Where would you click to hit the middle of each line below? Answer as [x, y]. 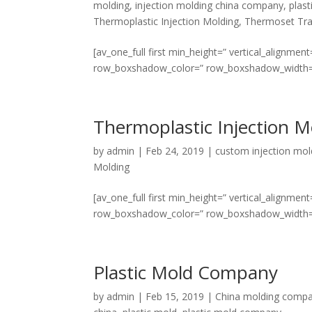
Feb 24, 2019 [175, 151]
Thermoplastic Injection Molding [166, 21]
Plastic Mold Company [186, 272]
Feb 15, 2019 [175, 296]
